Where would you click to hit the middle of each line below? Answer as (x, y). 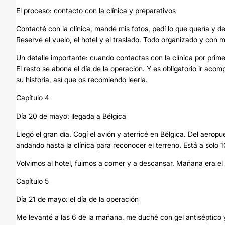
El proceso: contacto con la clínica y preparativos (96, 10)
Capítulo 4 (33, 98)
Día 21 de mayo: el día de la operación (77, 199)
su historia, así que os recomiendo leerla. (82, 80)
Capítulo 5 (32, 181)
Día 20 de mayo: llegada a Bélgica (71, 116)
